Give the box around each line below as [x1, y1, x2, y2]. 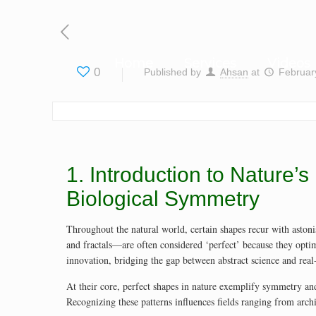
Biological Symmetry [66, 187, 260, 210]
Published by [144, 66, 202, 78]
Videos [267, 56, 311, 71]
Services [184, 56, 237, 71]
